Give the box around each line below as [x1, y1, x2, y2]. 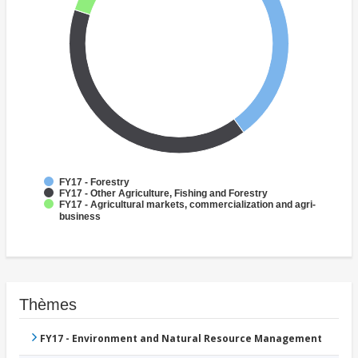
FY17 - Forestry [59, 177, 129, 189]
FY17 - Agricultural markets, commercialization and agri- [59, 199, 316, 211]
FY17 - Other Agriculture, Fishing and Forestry [59, 188, 268, 200]
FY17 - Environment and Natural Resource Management [40, 332, 322, 346]
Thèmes [19, 296, 77, 314]
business [59, 211, 101, 223]
